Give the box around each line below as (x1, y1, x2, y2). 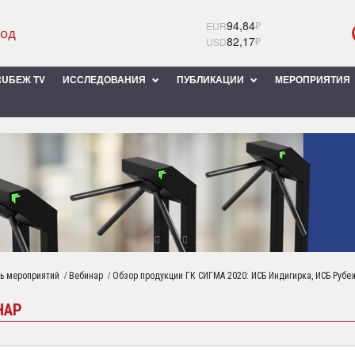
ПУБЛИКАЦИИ (177, 72, 246, 86)
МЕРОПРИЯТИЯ (275, 72, 353, 86)
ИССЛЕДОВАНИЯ (63, 72, 148, 86)
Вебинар (69, 270, 103, 281)
